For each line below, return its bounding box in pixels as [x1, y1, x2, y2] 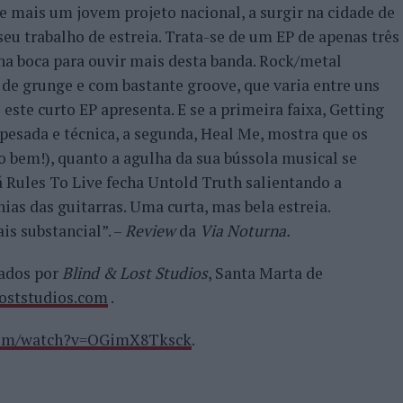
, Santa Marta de [208, 263, 323, 283]
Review [125, 220, 175, 241]
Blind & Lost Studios [62, 263, 208, 283]
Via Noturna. [200, 220, 291, 241]
